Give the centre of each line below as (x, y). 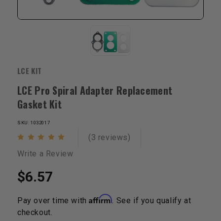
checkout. (35, 212)
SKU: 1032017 (34, 122)
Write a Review (45, 153)
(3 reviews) (110, 137)
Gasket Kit (40, 104)
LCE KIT (30, 70)
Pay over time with (53, 200)
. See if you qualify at (152, 200)
